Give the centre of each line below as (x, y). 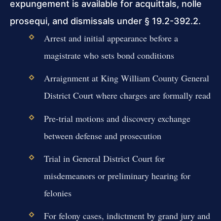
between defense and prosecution (102, 135)
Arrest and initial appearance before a (111, 38)
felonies (57, 193)
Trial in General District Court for (104, 158)
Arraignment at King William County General (126, 78)
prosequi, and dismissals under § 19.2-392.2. (105, 21)
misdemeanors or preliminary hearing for (117, 175)
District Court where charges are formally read (127, 95)
